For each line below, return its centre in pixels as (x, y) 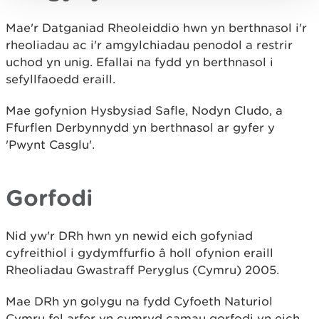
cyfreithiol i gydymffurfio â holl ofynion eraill (140, 253)
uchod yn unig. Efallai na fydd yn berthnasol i (140, 62)
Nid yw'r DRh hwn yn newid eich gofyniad (129, 236)
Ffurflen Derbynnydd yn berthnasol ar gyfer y (140, 127)
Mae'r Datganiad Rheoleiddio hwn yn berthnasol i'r (156, 28)
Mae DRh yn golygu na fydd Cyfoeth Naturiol (139, 301)
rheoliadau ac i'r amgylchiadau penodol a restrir (149, 45)
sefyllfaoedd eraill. (61, 79)
